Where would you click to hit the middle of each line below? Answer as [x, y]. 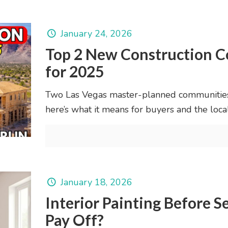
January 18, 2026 [96, 182]
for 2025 [74, 71]
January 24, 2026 [96, 33]
